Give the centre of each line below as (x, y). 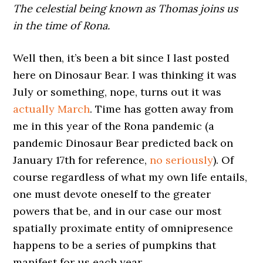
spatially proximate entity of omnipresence (123, 228)
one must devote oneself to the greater (112, 194)
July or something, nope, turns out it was (117, 92)
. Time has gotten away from (162, 109)
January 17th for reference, (82, 160)
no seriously (182, 160)
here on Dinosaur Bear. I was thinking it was (125, 75)
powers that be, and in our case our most (117, 211)
